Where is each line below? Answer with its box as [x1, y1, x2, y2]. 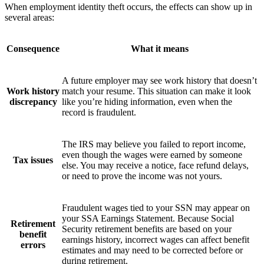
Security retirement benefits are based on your [62, 223, 232, 234]
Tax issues [13, 154, 53, 165]
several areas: [5, 12, 54, 22]
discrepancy [9, 96, 57, 107]
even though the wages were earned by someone [62, 149, 242, 160]
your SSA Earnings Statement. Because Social [62, 213, 234, 223]
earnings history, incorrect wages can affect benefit [62, 234, 249, 245]
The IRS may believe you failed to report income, [62, 138, 246, 149]
